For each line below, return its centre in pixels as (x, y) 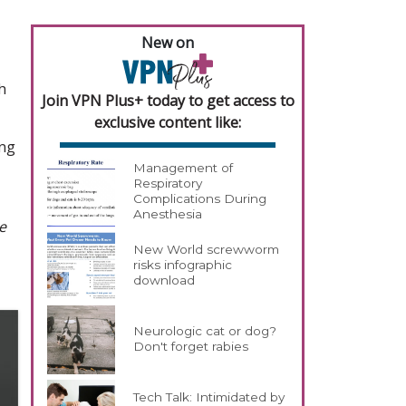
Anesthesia (168, 214)
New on (168, 43)
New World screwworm (207, 250)
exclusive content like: (168, 122)
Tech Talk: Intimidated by (209, 396)
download (164, 280)
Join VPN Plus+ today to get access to (168, 100)
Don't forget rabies (191, 346)
